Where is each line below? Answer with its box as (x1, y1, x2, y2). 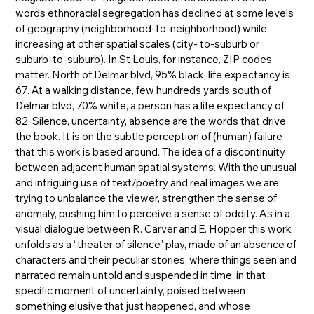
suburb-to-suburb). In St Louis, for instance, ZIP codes (15, 52, 273, 66)
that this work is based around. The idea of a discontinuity (15, 144, 286, 158)
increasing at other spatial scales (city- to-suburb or (15, 36, 260, 50)
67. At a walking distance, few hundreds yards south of (15, 83, 272, 97)
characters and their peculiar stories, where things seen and (15, 252, 297, 266)
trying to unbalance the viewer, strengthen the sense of (15, 191, 278, 205)
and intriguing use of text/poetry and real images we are (15, 175, 280, 189)
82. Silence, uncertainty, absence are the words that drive (15, 114, 287, 128)
